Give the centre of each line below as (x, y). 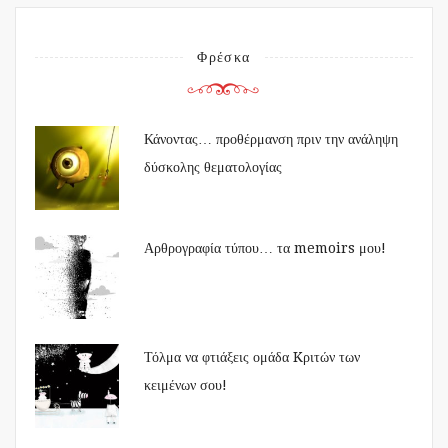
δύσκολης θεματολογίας (213, 166)
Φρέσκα (224, 56)
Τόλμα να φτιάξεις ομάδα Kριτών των (252, 356)
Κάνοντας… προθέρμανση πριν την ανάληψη (271, 138)
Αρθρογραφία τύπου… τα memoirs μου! (265, 247)
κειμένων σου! (185, 384)
